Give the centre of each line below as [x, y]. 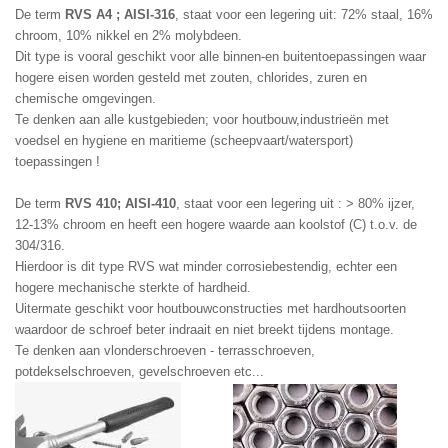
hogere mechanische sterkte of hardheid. [133, 288]
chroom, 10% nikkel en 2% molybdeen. [128, 36]
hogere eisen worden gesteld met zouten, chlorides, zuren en [191, 78]
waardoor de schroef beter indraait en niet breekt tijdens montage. [204, 330]
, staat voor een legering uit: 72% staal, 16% [304, 15]
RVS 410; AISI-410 [120, 204]
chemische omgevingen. [85, 99]
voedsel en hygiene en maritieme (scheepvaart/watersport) [186, 141]
